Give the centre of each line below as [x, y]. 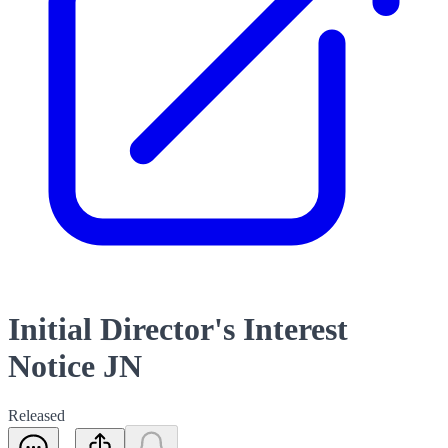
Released [36, 415]
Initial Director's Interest [178, 329]
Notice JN [75, 366]
